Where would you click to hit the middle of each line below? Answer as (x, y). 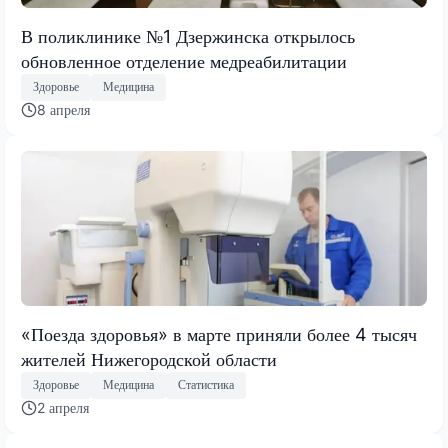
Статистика (206, 385)
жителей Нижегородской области (149, 359)
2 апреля (63, 407)
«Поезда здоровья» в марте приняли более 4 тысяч (219, 334)
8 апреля (63, 109)
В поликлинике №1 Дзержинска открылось (188, 36)
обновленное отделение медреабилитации (184, 61)
